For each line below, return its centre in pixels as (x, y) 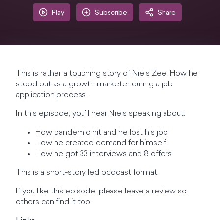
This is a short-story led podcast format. (87, 173)
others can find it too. (54, 202)
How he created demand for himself (101, 143)
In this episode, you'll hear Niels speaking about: (100, 114)
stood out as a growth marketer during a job (94, 84)
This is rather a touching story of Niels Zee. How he (107, 74)
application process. (52, 95)
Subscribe (111, 13)
